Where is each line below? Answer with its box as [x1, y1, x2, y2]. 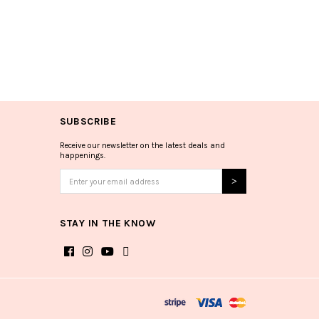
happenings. [59, 150, 105, 160]
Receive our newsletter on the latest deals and [59, 140, 225, 150]
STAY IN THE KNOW [59, 216, 156, 229]
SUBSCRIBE [59, 115, 117, 127]
